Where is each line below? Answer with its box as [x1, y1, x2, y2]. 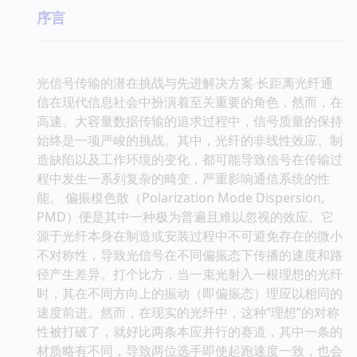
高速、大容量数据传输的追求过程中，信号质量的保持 [37, 112, 343, 130]
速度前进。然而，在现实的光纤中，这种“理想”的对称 [37, 303, 339, 321]
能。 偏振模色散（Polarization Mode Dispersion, [37, 188, 324, 206]
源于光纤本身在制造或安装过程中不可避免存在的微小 [37, 226, 343, 245]
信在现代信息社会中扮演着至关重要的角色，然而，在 [37, 92, 343, 111]
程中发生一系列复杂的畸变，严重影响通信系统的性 [37, 169, 330, 187]
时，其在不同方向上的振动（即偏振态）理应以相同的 [37, 284, 343, 302]
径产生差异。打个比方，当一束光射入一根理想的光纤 [37, 265, 343, 283]
